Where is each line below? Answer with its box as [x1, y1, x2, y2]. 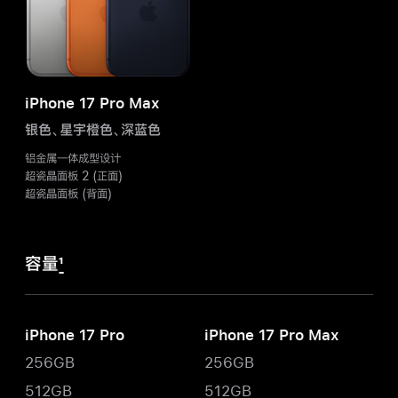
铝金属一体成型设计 [25, 151, 121, 164]
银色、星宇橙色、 [25, 121, 121, 137]
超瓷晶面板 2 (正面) [25, 169, 123, 182]
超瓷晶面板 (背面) [25, 187, 112, 200]
